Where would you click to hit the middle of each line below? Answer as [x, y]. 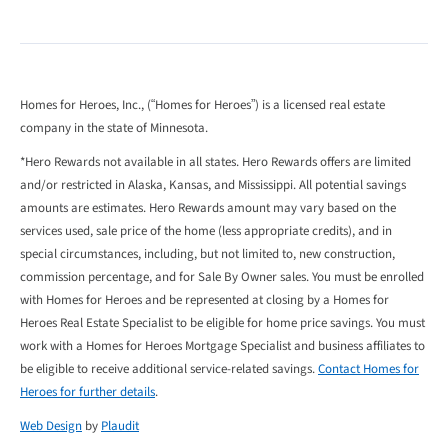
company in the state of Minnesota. [115, 128]
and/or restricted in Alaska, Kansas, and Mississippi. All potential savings [213, 185]
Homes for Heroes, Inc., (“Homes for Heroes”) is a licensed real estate [202, 105]
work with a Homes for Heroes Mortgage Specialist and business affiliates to [222, 346]
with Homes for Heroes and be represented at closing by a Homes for [204, 300]
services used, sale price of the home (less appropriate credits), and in [206, 231]
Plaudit [120, 426]
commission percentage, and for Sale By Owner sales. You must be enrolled [222, 277]
